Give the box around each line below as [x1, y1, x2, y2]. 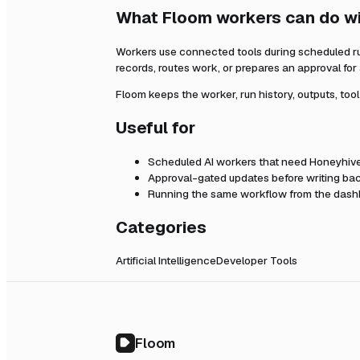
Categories [116, 216, 207, 238]
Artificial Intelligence [116, 253, 216, 268]
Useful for [116, 117, 195, 139]
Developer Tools [216, 253, 297, 268]
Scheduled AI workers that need [148, 153, 309, 169]
